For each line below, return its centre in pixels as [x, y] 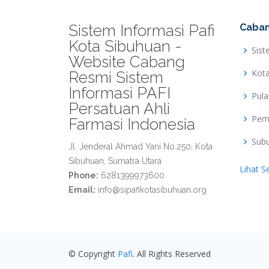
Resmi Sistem [116, 77]
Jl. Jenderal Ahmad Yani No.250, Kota [141, 147]
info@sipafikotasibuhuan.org [152, 190]
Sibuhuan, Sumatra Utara [115, 161]
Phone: [83, 175]
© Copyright [93, 254]
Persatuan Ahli [119, 109]
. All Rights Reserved [172, 254]
